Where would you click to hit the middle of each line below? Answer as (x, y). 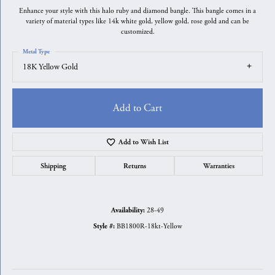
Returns (135, 166)
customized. (137, 32)
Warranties (219, 166)
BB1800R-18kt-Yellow (149, 227)
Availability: (128, 211)
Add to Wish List (144, 142)
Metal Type (36, 52)
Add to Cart (137, 108)
